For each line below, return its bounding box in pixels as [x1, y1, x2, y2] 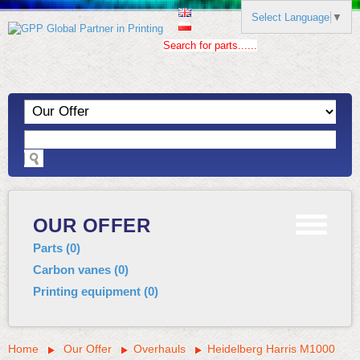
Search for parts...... [163, 39, 257, 51]
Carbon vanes [33, 262, 114, 276]
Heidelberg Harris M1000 [207, 342, 335, 355]
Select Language [252, 11, 329, 24]
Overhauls [133, 342, 186, 355]
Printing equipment [33, 284, 144, 298]
